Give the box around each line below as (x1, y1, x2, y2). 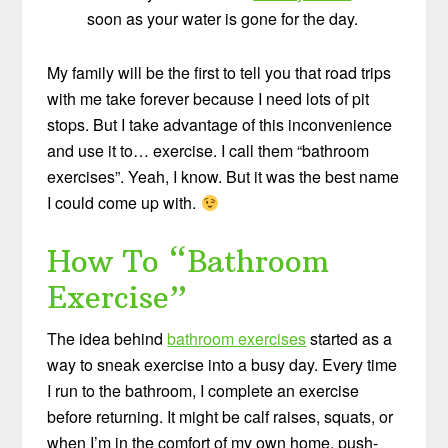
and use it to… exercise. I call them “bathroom (47, 139, 370, 163)
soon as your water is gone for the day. (87, 7, 359, 31)
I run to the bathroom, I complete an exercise (47, 379, 360, 403)
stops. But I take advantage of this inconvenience (47, 113, 393, 137)
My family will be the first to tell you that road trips (47, 61, 392, 85)
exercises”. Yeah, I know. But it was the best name (47, 165, 400, 189)
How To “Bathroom (47, 243, 330, 281)
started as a (306, 327, 393, 351)
